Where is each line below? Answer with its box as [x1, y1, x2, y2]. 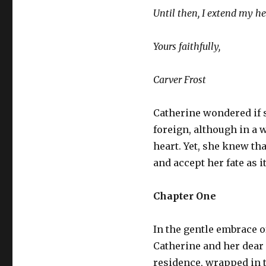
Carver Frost [153, 74, 206, 85]
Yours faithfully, [153, 40, 223, 52]
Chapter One [153, 190, 216, 202]
